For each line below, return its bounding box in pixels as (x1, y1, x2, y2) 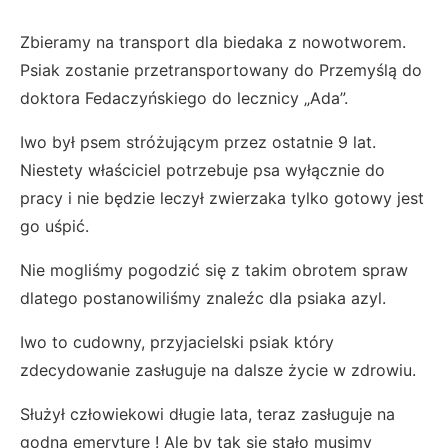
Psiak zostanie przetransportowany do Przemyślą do (20, 60, 422, 81)
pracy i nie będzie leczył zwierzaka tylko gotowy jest (20, 188, 424, 209)
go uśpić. (20, 216, 94, 237)
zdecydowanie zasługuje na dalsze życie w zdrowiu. (20, 360, 421, 381)
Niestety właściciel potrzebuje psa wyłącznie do (20, 160, 385, 181)
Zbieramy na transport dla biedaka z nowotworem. (20, 32, 406, 53)
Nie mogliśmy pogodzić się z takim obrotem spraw (20, 260, 408, 281)
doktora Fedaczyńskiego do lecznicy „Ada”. (20, 88, 353, 109)
